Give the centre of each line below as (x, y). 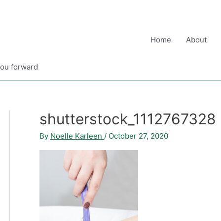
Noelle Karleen (77, 136)
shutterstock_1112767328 (128, 119)
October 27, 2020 (138, 136)
